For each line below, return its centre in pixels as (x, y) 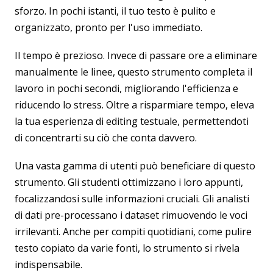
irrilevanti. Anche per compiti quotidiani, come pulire (133, 232)
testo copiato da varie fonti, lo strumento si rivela (127, 248)
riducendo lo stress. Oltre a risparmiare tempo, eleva (134, 105)
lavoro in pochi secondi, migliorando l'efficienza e (126, 88)
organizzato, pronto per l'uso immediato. (108, 27)
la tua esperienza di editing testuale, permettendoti (132, 121)
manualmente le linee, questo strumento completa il (133, 72)
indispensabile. (48, 264)
